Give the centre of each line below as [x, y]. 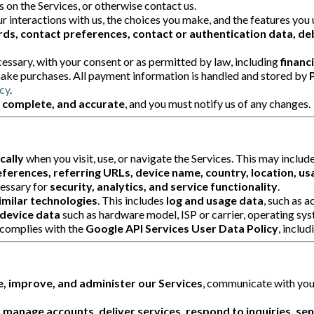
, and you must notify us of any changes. [218, 103]
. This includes [132, 200]
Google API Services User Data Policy [182, 228]
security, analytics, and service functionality [164, 186]
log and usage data [215, 200]
